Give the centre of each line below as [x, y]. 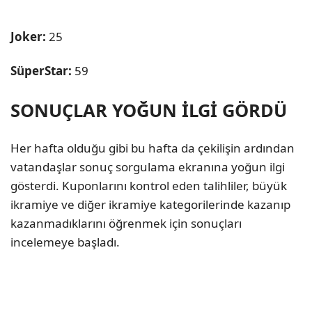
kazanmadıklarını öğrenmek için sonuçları [126, 223]
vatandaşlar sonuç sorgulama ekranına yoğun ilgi [148, 166]
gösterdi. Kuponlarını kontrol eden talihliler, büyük [149, 185]
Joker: [28, 37]
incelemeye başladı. [65, 242]
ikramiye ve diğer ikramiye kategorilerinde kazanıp [150, 204]
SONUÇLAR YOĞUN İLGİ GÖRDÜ [149, 110]
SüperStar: [41, 71]
